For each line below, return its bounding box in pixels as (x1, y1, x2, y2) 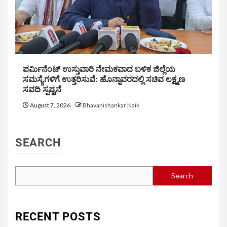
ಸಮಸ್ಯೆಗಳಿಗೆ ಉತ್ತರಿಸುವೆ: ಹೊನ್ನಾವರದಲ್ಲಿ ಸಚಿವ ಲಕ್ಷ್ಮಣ (23, 74, 185, 84)
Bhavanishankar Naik (83, 101, 139, 109)
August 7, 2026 (29, 101, 71, 109)
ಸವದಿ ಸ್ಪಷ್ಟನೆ (23, 84, 61, 94)
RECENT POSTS (15, 210, 101, 223)
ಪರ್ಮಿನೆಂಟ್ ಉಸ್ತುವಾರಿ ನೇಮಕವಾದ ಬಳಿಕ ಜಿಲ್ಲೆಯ (23, 64, 175, 74)
